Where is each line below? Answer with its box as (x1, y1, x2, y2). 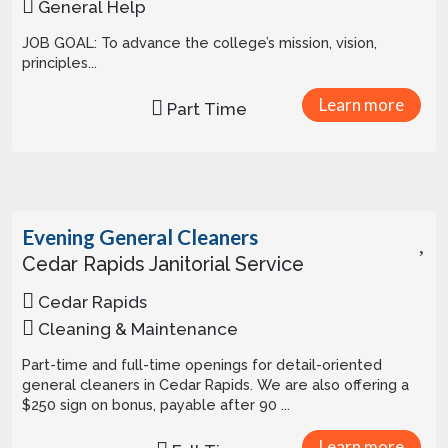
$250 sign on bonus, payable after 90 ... (22, 396, 290, 413)
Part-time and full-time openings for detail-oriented (22, 356, 382, 373)
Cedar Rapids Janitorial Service (22, 253, 304, 276)
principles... (22, 54, 97, 71)
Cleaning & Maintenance (34, 319, 238, 339)
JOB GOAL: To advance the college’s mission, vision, (22, 34, 101, 51)
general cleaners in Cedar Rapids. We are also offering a (22, 376, 257, 393)
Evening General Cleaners (22, 224, 258, 249)
